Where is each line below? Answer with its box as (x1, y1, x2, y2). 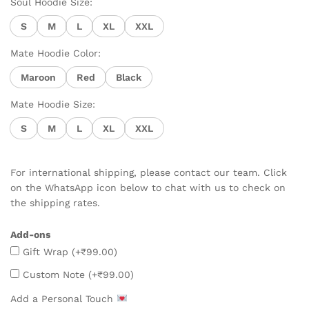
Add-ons (10, 228, 50, 240)
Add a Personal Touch (10, 292, 117, 304)
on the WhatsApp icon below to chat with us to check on (10, 182, 286, 193)
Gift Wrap (19, 246, 72, 257)
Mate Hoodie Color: (10, 48, 101, 59)
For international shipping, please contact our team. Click (10, 167, 287, 178)
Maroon (21, 71, 56, 83)
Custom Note (19, 268, 88, 280)
